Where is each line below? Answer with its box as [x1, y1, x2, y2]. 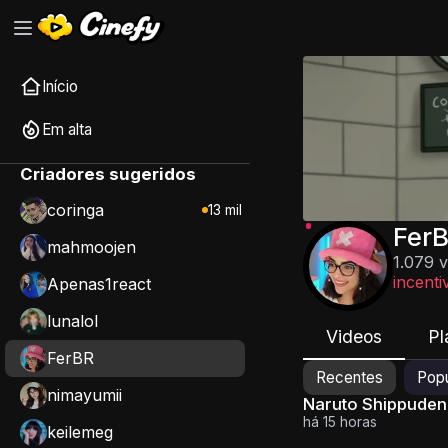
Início [42, 77, 79, 97]
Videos [326, 325, 382, 347]
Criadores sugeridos [20, 163, 196, 184]
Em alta [42, 119, 93, 139]
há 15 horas [303, 413, 377, 430]
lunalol [47, 311, 98, 332]
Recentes [316, 367, 383, 387]
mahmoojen [47, 237, 136, 258]
